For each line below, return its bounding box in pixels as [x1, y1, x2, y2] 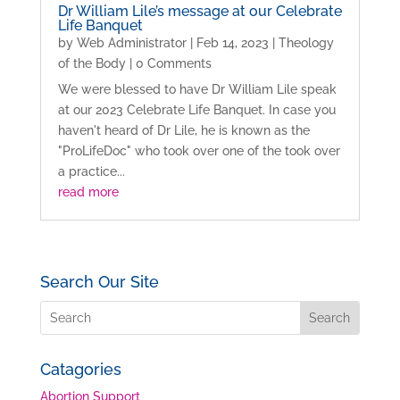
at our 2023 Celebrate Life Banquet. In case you [57, 103, 336, 118]
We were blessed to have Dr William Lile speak [57, 82, 337, 97]
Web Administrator [76, 36, 187, 51]
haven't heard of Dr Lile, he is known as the [57, 123, 310, 138]
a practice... [57, 164, 125, 179]
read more [57, 185, 119, 200]
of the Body [57, 56, 126, 71]
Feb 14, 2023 [196, 36, 269, 51]
